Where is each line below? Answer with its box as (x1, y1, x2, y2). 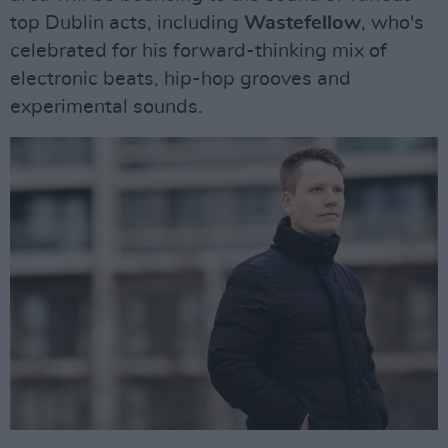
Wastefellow (244, 13, 361, 34)
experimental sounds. (10, 97, 203, 118)
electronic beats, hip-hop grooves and (10, 69, 351, 90)
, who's (361, 13, 424, 34)
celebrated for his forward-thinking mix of (10, 41, 387, 62)
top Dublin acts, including (10, 13, 244, 34)
